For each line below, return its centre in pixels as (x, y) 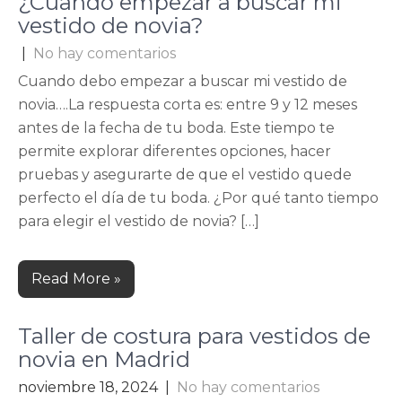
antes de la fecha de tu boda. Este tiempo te (176, 128)
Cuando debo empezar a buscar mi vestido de (183, 81)
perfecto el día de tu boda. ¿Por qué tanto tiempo (198, 198)
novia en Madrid (104, 359)
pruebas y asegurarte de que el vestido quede (185, 175)
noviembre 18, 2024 (88, 387)
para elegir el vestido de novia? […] (139, 221)
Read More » (76, 279)
